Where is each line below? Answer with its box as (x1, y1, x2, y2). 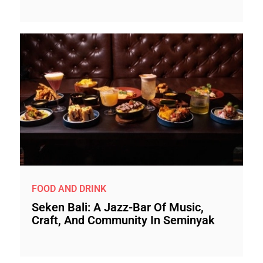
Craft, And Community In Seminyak (32, 213, 215, 227)
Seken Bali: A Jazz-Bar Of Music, (32, 200, 204, 214)
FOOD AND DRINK (32, 183, 106, 194)
